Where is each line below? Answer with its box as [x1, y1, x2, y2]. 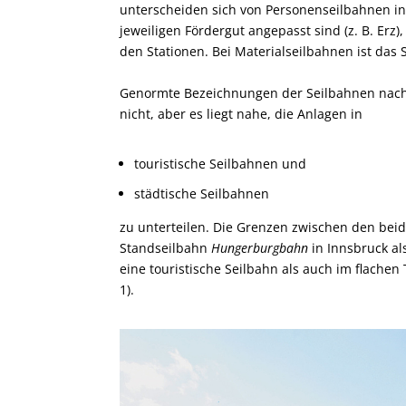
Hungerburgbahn [211, 238, 308, 256]
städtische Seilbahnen [134, 184, 269, 202]
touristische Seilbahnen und [134, 154, 306, 172]
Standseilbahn [120, 238, 211, 256]
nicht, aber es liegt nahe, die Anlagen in [120, 104, 362, 122]
